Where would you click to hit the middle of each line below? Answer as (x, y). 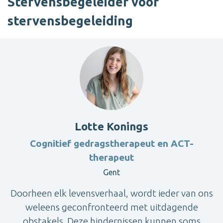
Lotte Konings (111, 126)
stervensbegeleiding (70, 21)
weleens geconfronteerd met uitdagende (111, 207)
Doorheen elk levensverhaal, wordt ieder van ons (111, 193)
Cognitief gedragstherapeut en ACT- (111, 144)
